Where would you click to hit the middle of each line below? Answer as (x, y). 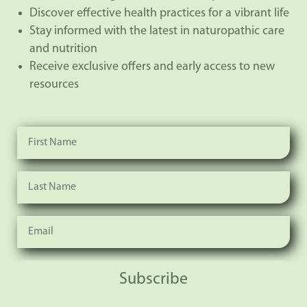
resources (54, 85)
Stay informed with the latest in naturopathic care (157, 32)
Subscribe (153, 279)
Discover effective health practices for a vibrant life (159, 14)
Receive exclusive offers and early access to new (152, 67)
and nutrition (63, 49)
